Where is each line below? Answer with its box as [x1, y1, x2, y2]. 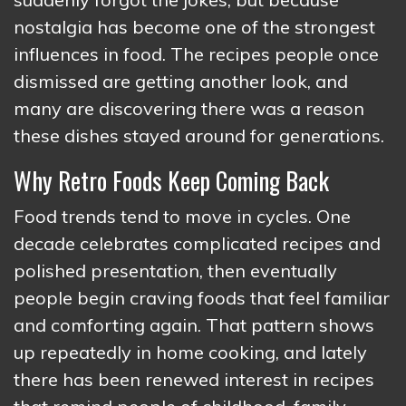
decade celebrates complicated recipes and [14, 231, 381, 255]
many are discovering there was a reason [14, 96, 364, 120]
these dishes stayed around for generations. [14, 123, 384, 147]
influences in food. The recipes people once [14, 42, 379, 65]
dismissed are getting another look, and [14, 69, 348, 92]
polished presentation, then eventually [14, 258, 337, 282]
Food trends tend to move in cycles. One [14, 204, 351, 227]
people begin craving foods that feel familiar [14, 285, 390, 309]
